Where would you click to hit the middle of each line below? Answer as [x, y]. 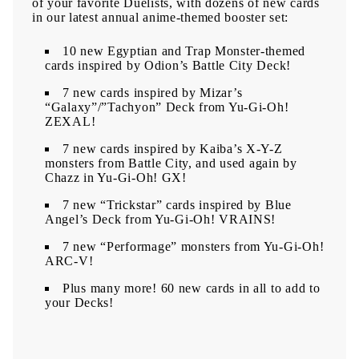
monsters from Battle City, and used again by [171, 163]
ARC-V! [69, 261]
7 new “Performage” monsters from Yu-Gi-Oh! [194, 247]
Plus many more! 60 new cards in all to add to [192, 288]
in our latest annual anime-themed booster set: [161, 18]
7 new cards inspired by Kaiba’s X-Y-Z [173, 149]
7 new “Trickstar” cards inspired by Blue [177, 205]
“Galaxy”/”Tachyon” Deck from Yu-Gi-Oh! [167, 107]
